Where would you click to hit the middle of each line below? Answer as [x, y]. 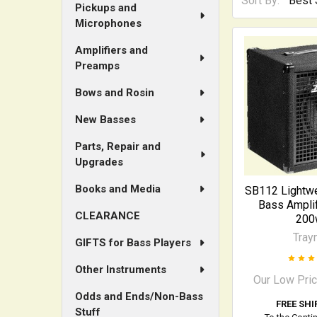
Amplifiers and [111, 50]
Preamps [97, 66]
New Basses [105, 120]
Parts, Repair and [118, 146]
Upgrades [99, 162]
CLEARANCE [108, 216]
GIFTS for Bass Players [133, 243]
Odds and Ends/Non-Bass [139, 296]
